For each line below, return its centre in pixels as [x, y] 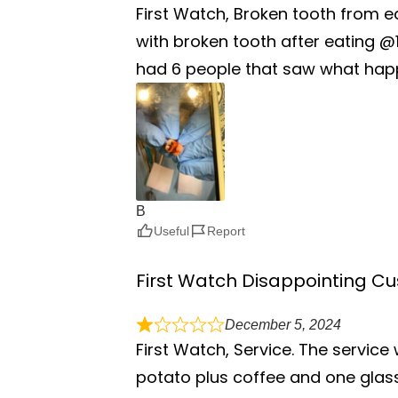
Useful [171, 231]
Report [226, 231]
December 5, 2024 [283, 324]
